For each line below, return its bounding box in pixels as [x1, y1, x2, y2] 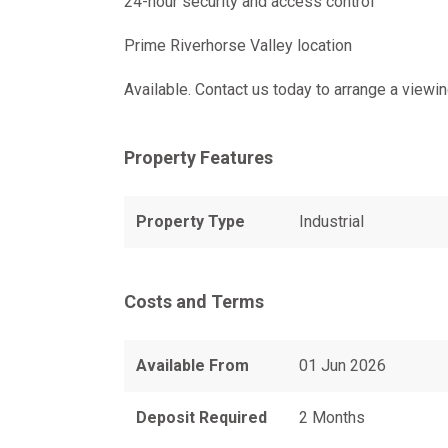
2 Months [298, 408, 365, 427]
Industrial [298, 212, 364, 231]
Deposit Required [136, 408, 267, 427]
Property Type [136, 212, 245, 231]
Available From [136, 356, 249, 375]
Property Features [124, 147, 273, 168]
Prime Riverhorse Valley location [124, 36, 352, 55]
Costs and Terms [124, 291, 264, 312]
